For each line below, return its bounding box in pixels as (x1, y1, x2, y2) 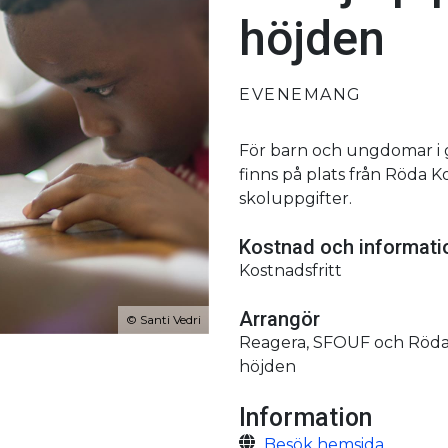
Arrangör (239, 306, 320, 331)
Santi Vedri (140, 311, 201, 327)
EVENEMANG (239, 84, 362, 104)
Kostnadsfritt (239, 260, 342, 280)
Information (239, 402, 372, 432)
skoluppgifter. (239, 188, 352, 208)
